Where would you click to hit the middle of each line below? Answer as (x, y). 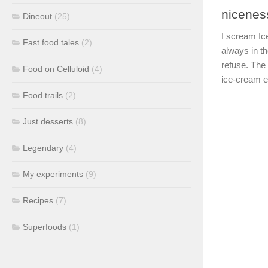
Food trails (43, 95)
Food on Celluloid (56, 69)
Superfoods (45, 227)
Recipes (38, 200)
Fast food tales (51, 42)
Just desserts (48, 121)
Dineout (37, 16)
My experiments (53, 174)
